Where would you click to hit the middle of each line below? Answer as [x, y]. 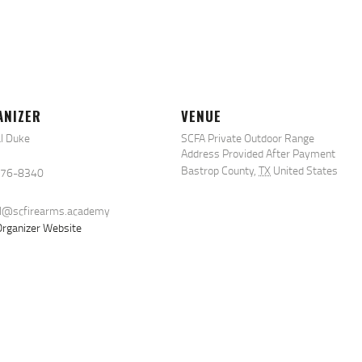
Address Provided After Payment [258, 154]
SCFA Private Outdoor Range [248, 138]
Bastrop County [217, 170]
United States [305, 170]
